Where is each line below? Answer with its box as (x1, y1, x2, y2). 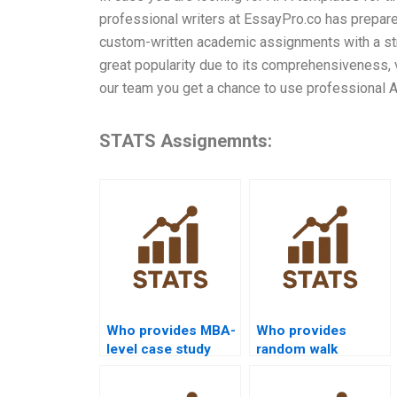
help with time (106, 359, 196, 376)
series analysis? (106, 378, 210, 394)
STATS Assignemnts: (99, 129, 272, 152)
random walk (256, 340, 338, 357)
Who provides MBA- (106, 322, 236, 339)
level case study (106, 340, 211, 357)
